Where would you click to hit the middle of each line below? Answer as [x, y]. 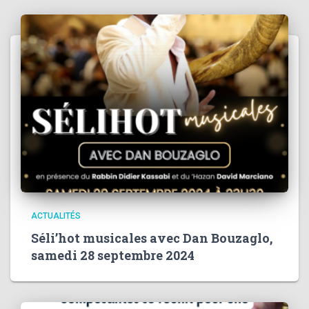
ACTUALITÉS [56, 216]
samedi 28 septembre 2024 [113, 256]
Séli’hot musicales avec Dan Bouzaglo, [152, 238]
